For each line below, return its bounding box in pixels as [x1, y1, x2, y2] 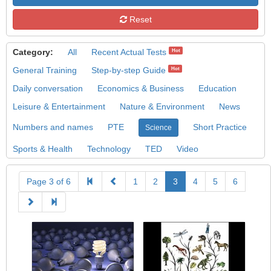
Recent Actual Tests [91, 47, 166, 57]
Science [145, 123, 172, 132]
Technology [87, 144, 131, 154]
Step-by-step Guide [91, 65, 166, 75]
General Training [13, 65, 77, 75]
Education [198, 83, 237, 93]
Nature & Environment [120, 102, 204, 111]
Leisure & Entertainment [13, 102, 105, 111]
